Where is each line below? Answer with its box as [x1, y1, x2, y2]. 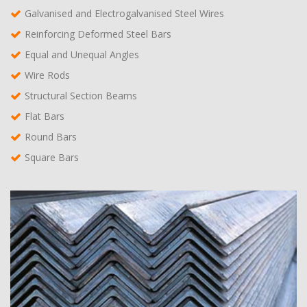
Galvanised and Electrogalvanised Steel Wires [25, 6, 224, 20]
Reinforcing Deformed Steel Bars [25, 27, 171, 40]
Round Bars [25, 130, 77, 143]
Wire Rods [25, 68, 70, 82]
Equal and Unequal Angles [25, 47, 139, 61]
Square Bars [25, 150, 79, 164]
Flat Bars [25, 109, 64, 123]
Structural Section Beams [25, 88, 137, 102]
